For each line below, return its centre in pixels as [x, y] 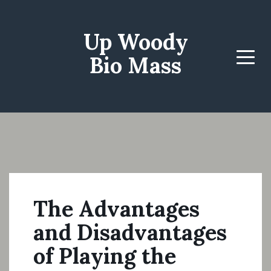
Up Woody [135, 42]
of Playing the [105, 256]
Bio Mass [135, 65]
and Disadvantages [130, 232]
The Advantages [116, 209]
